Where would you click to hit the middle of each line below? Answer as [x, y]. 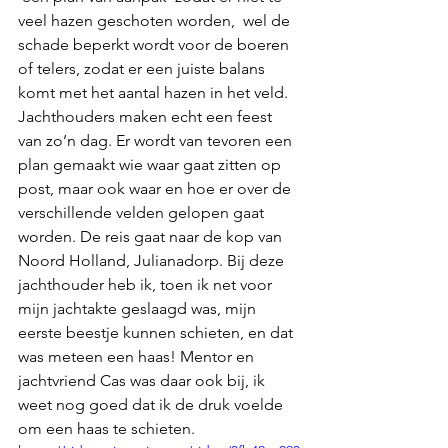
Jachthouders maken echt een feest [147, 116]
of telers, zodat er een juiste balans [143, 68]
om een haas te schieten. [108, 428]
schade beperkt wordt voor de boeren [155, 44]
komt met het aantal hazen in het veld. [155, 92]
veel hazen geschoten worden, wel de [156, 20]
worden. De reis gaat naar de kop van [152, 236]
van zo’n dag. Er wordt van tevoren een [157, 140]
